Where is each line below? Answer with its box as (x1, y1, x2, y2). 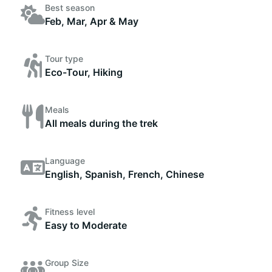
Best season (45, 2, 95, 13)
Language (45, 155, 85, 166)
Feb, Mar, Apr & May (45, 15, 138, 27)
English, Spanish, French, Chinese (45, 168, 204, 180)
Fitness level (45, 206, 95, 217)
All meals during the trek (45, 117, 158, 129)
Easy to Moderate (45, 219, 127, 231)
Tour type (45, 53, 83, 64)
